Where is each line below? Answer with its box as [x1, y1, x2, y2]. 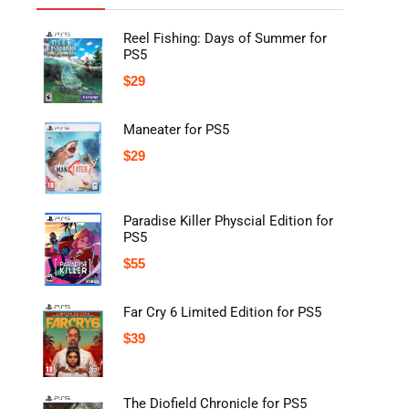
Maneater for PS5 [123, 121, 229, 139]
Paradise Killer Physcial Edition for [123, 213, 333, 230]
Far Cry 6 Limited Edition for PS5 [123, 304, 321, 321]
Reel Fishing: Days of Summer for [123, 30, 327, 47]
